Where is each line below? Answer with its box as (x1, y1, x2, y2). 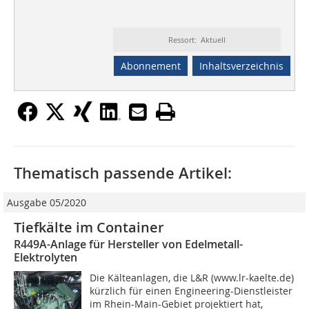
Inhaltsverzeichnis (199, 59, 283, 73)
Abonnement (120, 59, 181, 73)
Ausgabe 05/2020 (7, 196, 86, 210)
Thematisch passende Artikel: (14, 163, 232, 184)
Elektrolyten (14, 250, 77, 266)
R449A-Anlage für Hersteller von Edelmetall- (14, 237, 243, 252)
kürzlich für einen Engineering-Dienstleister (90, 284, 293, 298)
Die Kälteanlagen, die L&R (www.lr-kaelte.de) (90, 271, 295, 285)
